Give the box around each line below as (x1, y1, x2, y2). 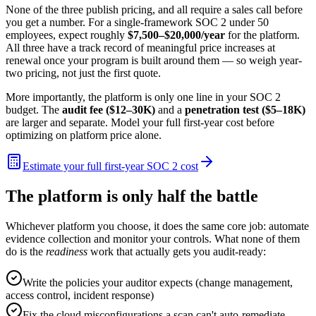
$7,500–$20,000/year (128, 28, 225, 41)
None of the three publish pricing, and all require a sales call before (6, 3, 303, 16)
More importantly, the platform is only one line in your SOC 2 (6, 90, 281, 103)
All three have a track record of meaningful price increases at (6, 41, 275, 54)
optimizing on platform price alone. (6, 128, 162, 141)
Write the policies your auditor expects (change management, (23, 276, 293, 288)
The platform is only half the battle (6, 186, 258, 205)
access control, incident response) (6, 288, 154, 301)
